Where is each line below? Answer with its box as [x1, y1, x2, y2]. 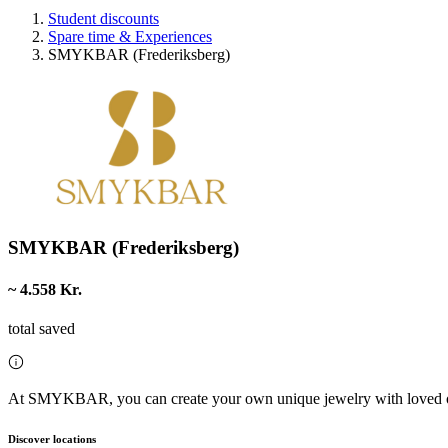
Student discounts [48, 9, 159, 27]
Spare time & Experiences [48, 27, 212, 45]
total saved [8, 319, 75, 337]
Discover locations [8, 432, 96, 445]
